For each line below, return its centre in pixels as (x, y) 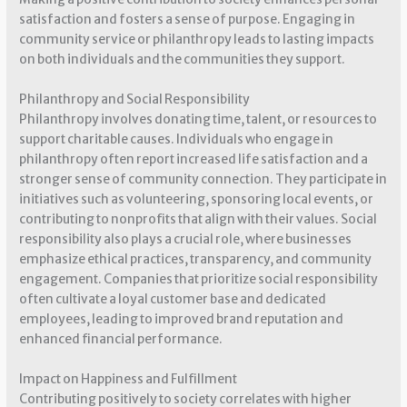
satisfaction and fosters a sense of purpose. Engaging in (188, 20)
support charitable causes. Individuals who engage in (177, 140)
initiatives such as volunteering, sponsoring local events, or (197, 200)
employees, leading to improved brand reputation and (182, 320)
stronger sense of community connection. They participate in (203, 180)
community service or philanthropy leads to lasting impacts (197, 40)
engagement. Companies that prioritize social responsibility (199, 280)
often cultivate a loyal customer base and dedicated (173, 300)
